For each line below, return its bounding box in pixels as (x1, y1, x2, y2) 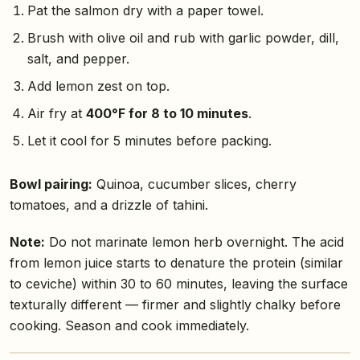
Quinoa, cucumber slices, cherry (92, 176, 297, 193)
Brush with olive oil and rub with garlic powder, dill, (27, 30, 339, 47)
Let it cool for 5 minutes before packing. (27, 133, 272, 149)
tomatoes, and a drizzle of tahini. (10, 197, 208, 214)
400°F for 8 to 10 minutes (85, 105, 248, 122)
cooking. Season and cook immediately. (10, 317, 249, 334)
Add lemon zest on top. (27, 78, 170, 95)
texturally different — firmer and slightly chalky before (10, 297, 341, 313)
